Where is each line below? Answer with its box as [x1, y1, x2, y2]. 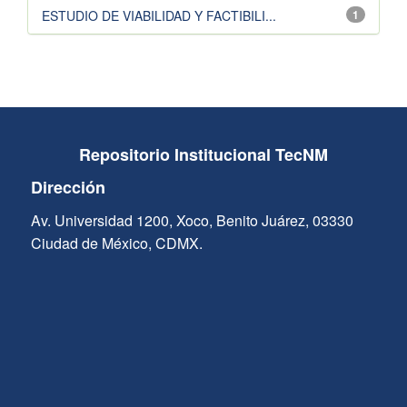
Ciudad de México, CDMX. [30, 233, 203, 254]
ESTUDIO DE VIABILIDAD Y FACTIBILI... [42, 6, 276, 25]
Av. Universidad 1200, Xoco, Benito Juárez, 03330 [30, 210, 353, 232]
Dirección [30, 175, 105, 200]
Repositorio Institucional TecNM [78, 143, 328, 167]
